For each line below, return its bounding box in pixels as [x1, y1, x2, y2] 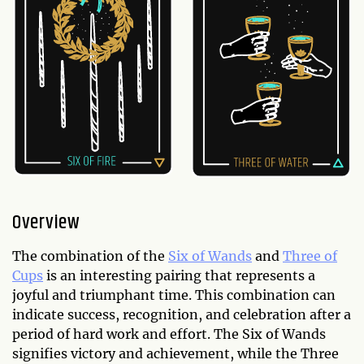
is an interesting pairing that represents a [43, 267, 315, 284]
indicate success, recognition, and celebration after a [12, 306, 351, 323]
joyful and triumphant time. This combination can [12, 287, 336, 304]
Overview [12, 208, 80, 238]
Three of [283, 248, 337, 265]
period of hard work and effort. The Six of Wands [12, 326, 326, 343]
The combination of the [12, 248, 168, 265]
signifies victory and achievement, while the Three [12, 345, 339, 362]
